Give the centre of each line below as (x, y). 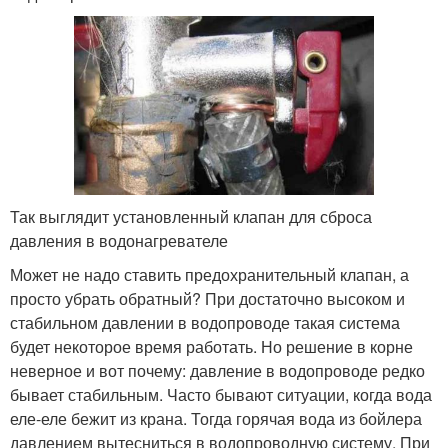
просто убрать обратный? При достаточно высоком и (207, 299)
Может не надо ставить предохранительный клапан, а (209, 275)
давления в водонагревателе (119, 241)
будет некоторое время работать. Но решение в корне (211, 347)
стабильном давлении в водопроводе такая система (205, 323)
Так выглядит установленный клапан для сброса (191, 217)
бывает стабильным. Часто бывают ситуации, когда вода (221, 395)
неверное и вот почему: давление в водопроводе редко (217, 371)
